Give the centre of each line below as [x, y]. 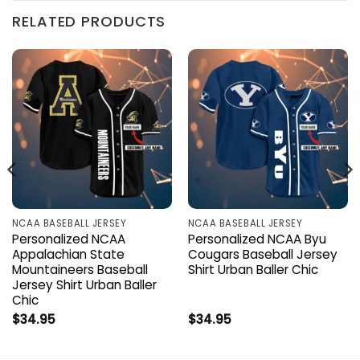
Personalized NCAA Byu [257, 239]
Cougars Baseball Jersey [262, 255]
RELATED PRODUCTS [89, 21]
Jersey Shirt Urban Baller [84, 285]
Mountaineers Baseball [80, 270]
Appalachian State [68, 255]
